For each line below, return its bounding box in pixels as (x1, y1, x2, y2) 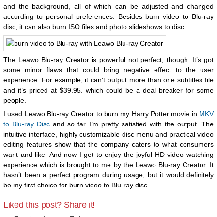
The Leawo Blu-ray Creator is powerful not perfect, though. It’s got (3, 56, 214, 63)
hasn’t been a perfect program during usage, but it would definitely (3, 171, 214, 179)
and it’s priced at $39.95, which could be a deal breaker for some (3, 86, 214, 94)
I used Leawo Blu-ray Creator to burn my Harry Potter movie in (3, 110, 199, 118)
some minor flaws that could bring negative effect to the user (3, 66, 214, 74)
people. (3, 96, 26, 104)
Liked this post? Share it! (3, 200, 95, 210)
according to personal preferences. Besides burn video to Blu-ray (3, 13, 214, 20)
